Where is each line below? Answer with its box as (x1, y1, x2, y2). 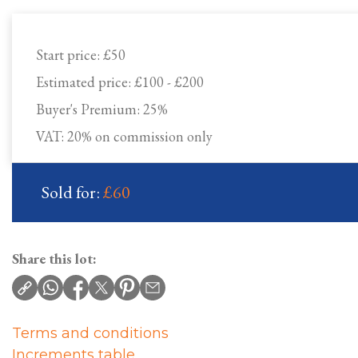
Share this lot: (12, 249, 97, 268)
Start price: (36, 46, 103, 64)
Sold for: (42, 181, 103, 204)
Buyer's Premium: (36, 100, 143, 118)
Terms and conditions (12, 324, 169, 342)
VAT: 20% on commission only (36, 127, 213, 145)
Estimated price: (36, 73, 134, 91)
